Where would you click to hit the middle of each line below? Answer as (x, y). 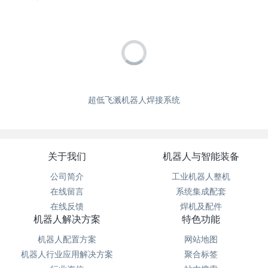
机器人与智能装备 (201, 156)
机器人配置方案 (67, 239)
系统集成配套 (201, 191)
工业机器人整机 (201, 176)
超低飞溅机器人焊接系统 (134, 99)
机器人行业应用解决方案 (67, 254)
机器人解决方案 (67, 219)
